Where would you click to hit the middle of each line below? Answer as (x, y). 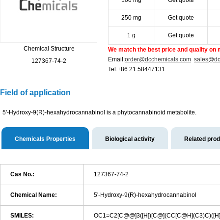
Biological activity (130, 139)
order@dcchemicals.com (158, 60)
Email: (116, 60)
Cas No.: (22, 175)
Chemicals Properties (45, 139)
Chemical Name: (34, 195)
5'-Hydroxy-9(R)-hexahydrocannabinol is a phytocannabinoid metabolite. (99, 113)
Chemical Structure (49, 49)
